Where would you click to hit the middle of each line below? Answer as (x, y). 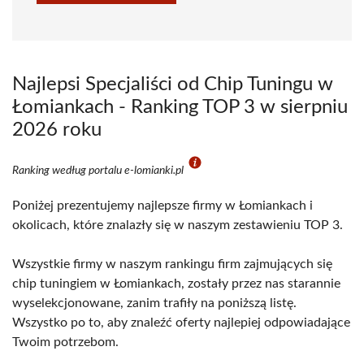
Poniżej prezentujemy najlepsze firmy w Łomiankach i (162, 206)
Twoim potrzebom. (65, 342)
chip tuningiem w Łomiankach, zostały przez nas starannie (176, 284)
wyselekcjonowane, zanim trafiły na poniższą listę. (154, 303)
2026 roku (57, 130)
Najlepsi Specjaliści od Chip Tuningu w (173, 84)
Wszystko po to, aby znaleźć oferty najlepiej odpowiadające (181, 323)
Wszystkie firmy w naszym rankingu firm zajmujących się (172, 264)
